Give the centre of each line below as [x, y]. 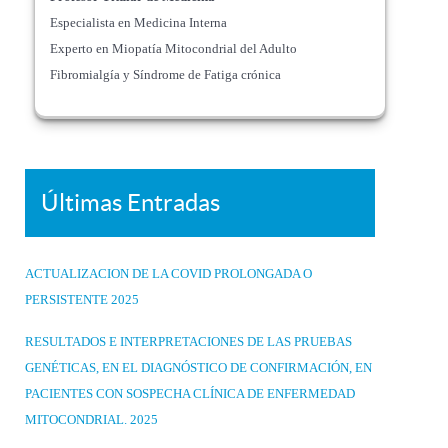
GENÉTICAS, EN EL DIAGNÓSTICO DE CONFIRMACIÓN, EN [198, 367]
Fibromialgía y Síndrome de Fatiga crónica [165, 74]
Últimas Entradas [130, 202]
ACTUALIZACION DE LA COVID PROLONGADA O [168, 273]
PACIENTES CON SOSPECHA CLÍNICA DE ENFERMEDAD [190, 393]
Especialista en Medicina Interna [138, 22]
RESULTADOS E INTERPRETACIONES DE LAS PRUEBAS [188, 341]
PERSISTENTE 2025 [82, 299]
